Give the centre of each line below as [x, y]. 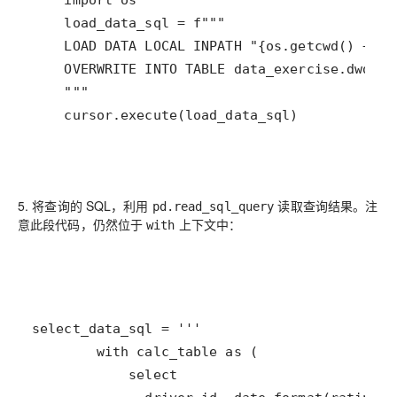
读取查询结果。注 [326, 205]
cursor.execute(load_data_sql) [165, 115]
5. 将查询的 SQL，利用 [85, 205]
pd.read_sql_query [213, 206]
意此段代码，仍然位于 [82, 224]
